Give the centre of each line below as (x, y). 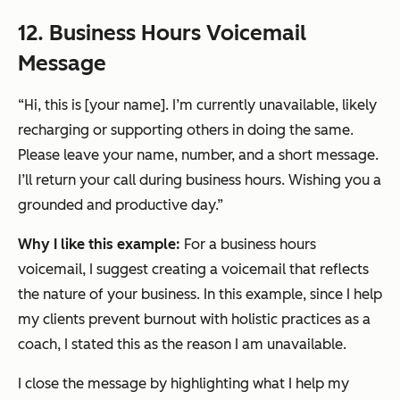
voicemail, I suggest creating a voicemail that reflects (193, 270)
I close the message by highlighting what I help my (183, 384)
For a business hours (250, 245)
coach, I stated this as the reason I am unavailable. (182, 345)
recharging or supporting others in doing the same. (186, 130)
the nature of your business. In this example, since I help (200, 295)
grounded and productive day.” (121, 205)
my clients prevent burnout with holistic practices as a (194, 320)
